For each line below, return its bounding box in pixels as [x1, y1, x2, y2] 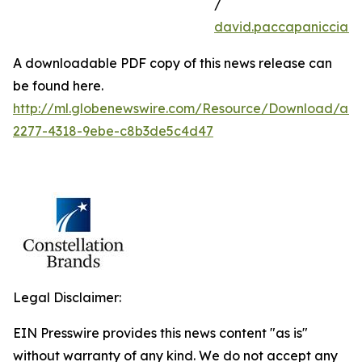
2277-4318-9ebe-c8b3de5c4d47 [13, 123, 213, 139]
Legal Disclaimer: [13, 289, 121, 305]
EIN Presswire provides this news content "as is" [13, 325, 308, 341]
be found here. [13, 78, 103, 94]
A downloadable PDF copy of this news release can [13, 55, 332, 71]
